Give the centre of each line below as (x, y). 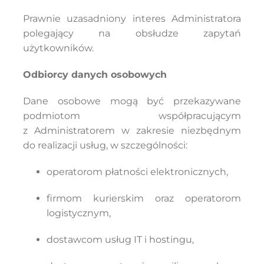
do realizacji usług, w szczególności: (105, 145)
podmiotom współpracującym (132, 116)
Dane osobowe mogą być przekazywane (132, 101)
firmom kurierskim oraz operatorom (144, 198)
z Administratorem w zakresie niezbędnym (132, 131)
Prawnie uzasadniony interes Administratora (132, 19)
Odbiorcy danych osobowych (95, 75)
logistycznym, (78, 213)
